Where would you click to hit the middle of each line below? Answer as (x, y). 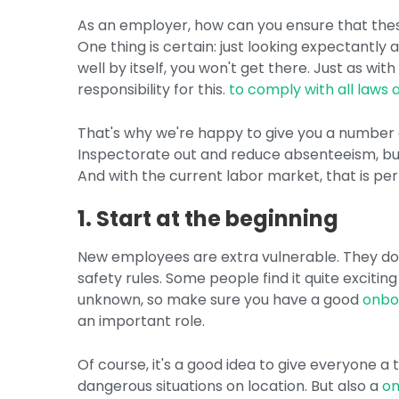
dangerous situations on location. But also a (230, 386)
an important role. (142, 321)
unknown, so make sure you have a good (220, 300)
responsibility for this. (154, 90)
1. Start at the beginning (208, 219)
